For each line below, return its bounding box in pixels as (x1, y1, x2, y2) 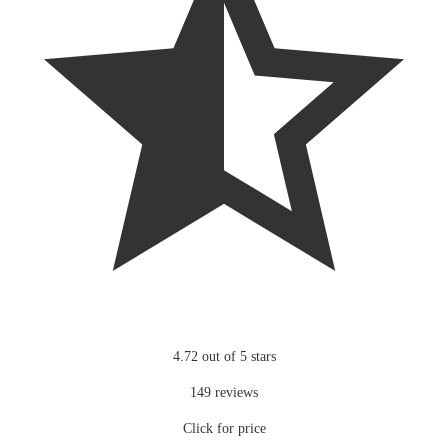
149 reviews (190, 384, 258, 400)
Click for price (182, 420, 266, 436)
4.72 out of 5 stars (172, 348, 276, 364)
